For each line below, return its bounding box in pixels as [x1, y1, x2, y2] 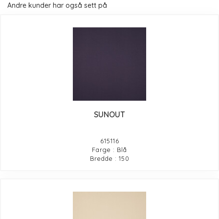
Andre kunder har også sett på [7, 1, 107, 10]
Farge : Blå [92, 145, 127, 153]
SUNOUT [94, 109, 125, 119]
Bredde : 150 [89, 154, 130, 162]
